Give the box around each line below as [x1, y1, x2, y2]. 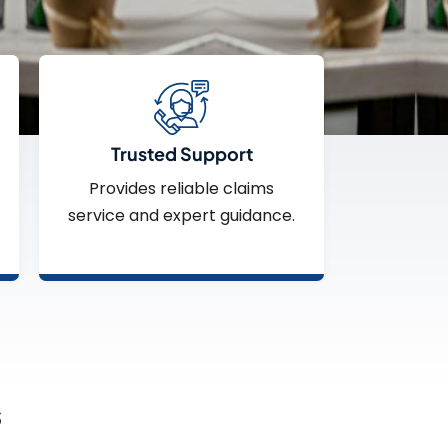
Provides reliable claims [89, 176, 274, 200]
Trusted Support [110, 141, 253, 165]
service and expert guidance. [68, 203, 295, 227]
